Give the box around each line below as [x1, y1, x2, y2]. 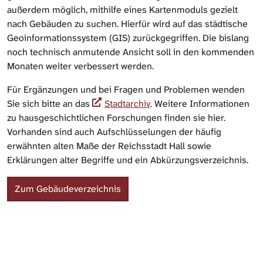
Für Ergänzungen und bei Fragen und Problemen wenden [7, 83, 245, 96]
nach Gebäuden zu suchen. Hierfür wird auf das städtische [7, 18, 248, 31]
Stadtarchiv [104, 97, 150, 110]
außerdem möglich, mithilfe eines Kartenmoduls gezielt [7, 4, 238, 16]
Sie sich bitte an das [7, 97, 92, 110]
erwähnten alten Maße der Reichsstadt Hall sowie [7, 140, 211, 153]
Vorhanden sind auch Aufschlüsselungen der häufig [7, 126, 221, 139]
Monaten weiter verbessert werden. [7, 60, 154, 73]
